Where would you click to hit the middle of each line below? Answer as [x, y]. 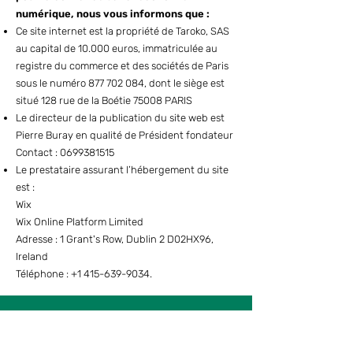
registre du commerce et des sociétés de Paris [122, 66]
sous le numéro [52, 83]
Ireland [32, 256]
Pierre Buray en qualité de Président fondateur [124, 135]
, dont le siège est [184, 83]
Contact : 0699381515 [65, 152]
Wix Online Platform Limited [80, 222]
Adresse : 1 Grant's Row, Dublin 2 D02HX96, [115, 239]
